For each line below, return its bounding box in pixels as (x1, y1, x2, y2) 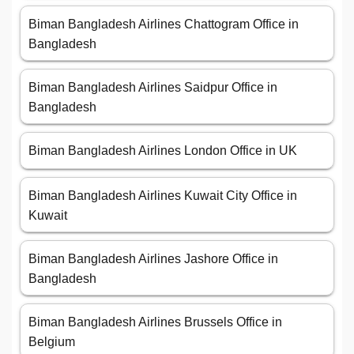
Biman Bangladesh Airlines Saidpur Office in (28, 81, 277, 95)
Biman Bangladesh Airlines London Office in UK (28, 144, 297, 158)
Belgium (28, 335, 75, 349)
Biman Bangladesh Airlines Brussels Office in (28, 315, 282, 330)
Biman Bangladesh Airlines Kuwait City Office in (28, 189, 297, 203)
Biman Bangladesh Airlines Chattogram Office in (28, 17, 299, 32)
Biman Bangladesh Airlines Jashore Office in (28, 252, 278, 266)
